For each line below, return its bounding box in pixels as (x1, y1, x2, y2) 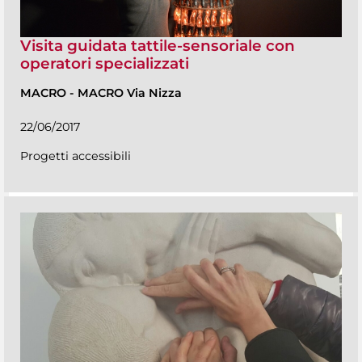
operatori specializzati (20, 53, 189, 73)
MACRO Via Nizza (78, 86, 182, 101)
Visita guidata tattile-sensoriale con (20, 36, 295, 55)
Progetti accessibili (20, 149, 131, 164)
